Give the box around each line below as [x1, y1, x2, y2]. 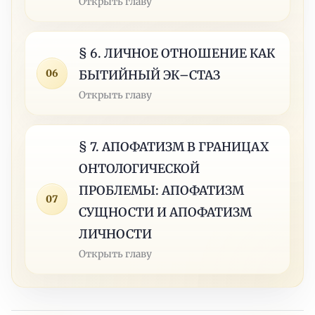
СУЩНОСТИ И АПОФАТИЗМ [79, 204, 252, 220]
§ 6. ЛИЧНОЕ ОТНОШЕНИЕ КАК [79, 45, 276, 61]
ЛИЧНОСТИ [79, 226, 153, 242]
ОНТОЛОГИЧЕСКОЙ [79, 160, 200, 176]
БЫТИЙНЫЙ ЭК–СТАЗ [79, 67, 221, 83]
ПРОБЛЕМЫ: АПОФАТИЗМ [79, 182, 245, 198]
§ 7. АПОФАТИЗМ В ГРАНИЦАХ [79, 139, 269, 155]
